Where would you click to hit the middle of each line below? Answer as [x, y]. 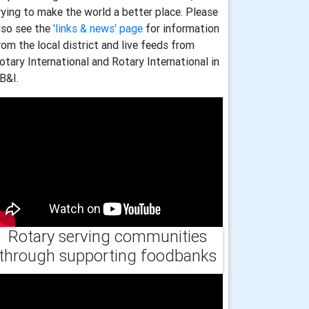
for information [181, 28]
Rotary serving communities [108, 236]
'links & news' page [98, 28]
